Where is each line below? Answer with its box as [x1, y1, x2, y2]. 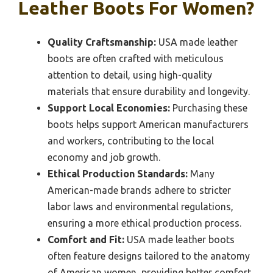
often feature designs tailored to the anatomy [48, 250, 250, 261]
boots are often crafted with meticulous [48, 52, 224, 64]
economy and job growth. [48, 151, 160, 163]
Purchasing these [170, 102, 247, 113]
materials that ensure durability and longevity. [48, 85, 250, 97]
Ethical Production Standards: [48, 168, 188, 179]
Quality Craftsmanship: [48, 36, 156, 48]
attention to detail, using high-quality [48, 69, 212, 80]
